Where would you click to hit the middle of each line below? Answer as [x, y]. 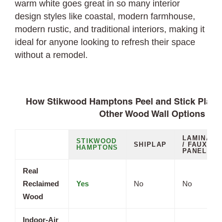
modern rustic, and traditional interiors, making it [110, 29]
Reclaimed [41, 184]
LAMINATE [201, 138]
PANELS [197, 151]
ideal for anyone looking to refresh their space [105, 42]
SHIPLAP [150, 144]
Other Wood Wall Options [152, 115]
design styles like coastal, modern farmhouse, [105, 16]
